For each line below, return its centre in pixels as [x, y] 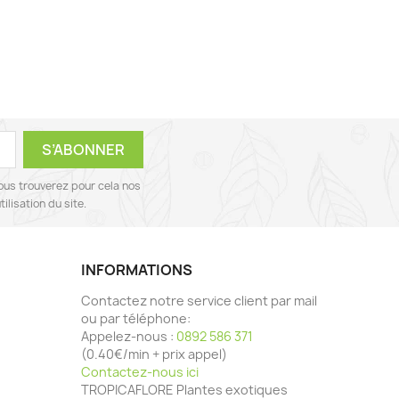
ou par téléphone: [136, 319]
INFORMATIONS [137, 270]
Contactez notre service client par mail [199, 301]
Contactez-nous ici [140, 372]
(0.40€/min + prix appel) [154, 354]
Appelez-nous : [129, 337]
